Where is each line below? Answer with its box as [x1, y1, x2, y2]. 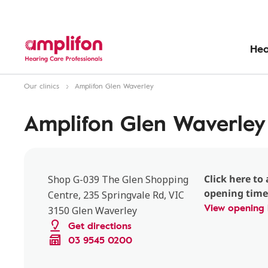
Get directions [68, 218, 132, 233]
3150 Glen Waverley [48, 204, 137, 217]
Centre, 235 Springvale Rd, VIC [48, 188, 184, 202]
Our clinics [24, 80, 59, 91]
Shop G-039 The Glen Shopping [48, 173, 188, 186]
